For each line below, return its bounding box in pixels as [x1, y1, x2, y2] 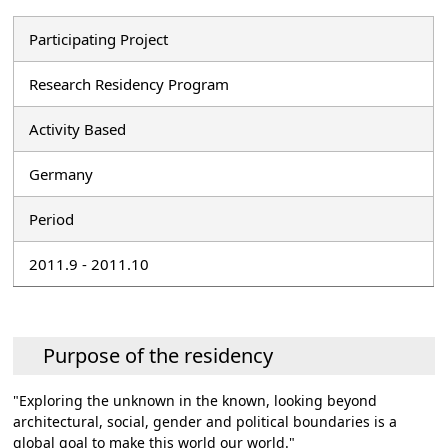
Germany [29, 163, 94, 184]
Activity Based [29, 118, 127, 139]
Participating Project [29, 28, 169, 49]
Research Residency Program [29, 73, 230, 94]
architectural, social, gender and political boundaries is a [13, 411, 398, 431]
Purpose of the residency [43, 341, 274, 369]
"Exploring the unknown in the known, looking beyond [13, 390, 378, 410]
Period [29, 208, 75, 229]
